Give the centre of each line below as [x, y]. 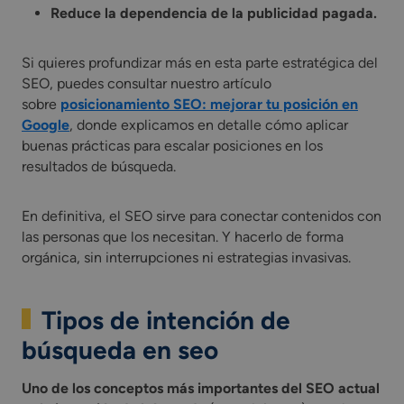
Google [46, 124]
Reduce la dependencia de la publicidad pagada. [214, 13]
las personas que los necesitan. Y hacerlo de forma [183, 236]
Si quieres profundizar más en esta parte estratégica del [200, 62]
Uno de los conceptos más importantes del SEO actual [201, 388]
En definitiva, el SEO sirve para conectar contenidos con [202, 216]
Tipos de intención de [165, 320]
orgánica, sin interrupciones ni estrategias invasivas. [186, 257]
